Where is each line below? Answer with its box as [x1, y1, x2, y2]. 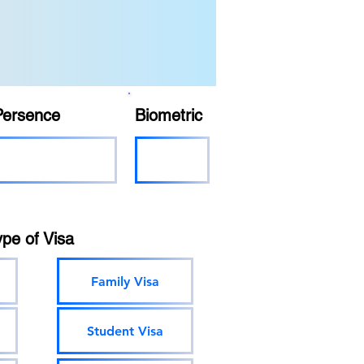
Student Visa [87, 323, 163, 339]
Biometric [135, 106, 202, 125]
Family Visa [91, 273, 159, 289]
